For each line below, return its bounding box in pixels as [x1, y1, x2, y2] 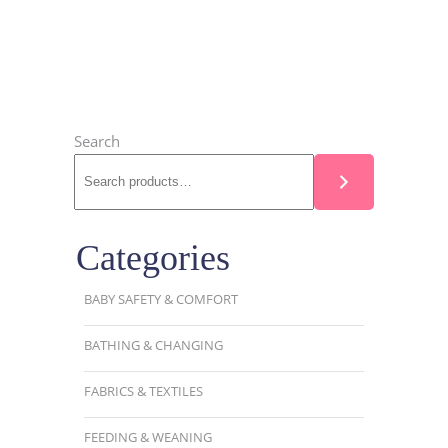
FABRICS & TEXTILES [84, 381, 203, 400]
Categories [76, 237, 230, 278]
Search [74, 130, 120, 151]
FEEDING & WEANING [84, 427, 212, 446]
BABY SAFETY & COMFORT [84, 289, 238, 308]
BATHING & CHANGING [84, 335, 223, 354]
